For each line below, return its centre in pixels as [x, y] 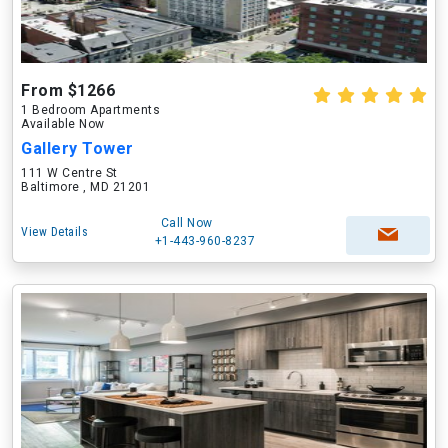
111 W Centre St [69, 173]
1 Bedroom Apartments [90, 110]
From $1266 [68, 90]
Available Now [63, 124]
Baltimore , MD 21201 [85, 187]
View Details [54, 232]
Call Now [186, 223]
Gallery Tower [77, 148]
